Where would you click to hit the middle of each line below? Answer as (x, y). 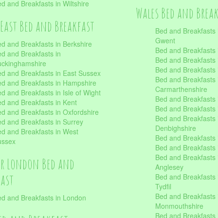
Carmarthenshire (181, 89)
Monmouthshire (179, 206)
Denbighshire (176, 128)
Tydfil (163, 186)
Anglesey (169, 167)
